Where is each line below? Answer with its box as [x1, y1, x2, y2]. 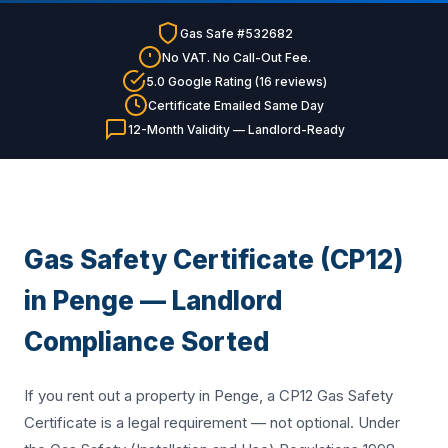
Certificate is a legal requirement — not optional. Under [24, 413, 400, 432]
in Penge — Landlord [24, 285, 282, 316]
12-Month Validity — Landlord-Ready [127, 121, 345, 137]
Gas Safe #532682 [179, 25, 293, 41]
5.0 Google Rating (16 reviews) [145, 73, 327, 89]
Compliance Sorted [24, 326, 269, 357]
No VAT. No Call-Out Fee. [161, 49, 311, 65]
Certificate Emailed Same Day [148, 97, 324, 113]
